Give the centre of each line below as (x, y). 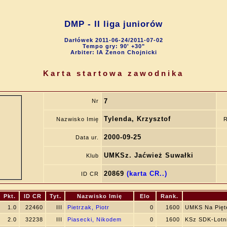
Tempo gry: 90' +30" (113, 46)
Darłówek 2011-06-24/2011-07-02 (113, 40)
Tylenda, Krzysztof (137, 119)
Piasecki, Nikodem (94, 219)
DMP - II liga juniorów (113, 24)
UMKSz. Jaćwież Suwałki (149, 155)
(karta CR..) (147, 174)
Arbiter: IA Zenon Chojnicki (113, 52)
